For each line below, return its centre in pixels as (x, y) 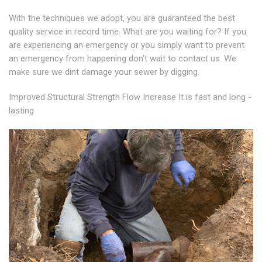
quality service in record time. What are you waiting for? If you (127, 32)
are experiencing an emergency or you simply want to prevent (127, 45)
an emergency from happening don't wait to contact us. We (123, 59)
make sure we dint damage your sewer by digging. (104, 72)
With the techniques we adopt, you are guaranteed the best (122, 18)
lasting (21, 111)
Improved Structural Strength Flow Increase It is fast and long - (130, 97)
